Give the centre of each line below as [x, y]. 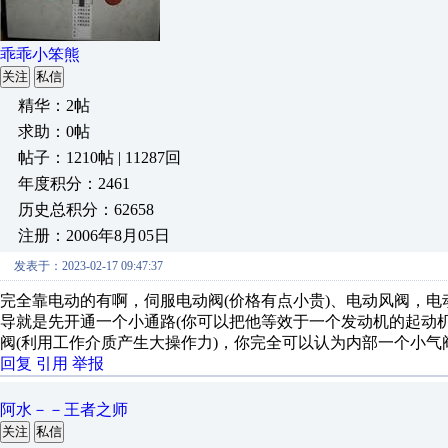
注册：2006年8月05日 [94, 235]
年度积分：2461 [74, 183]
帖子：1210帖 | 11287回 [99, 157]
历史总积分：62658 [86, 209]
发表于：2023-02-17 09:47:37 [88, 266]
